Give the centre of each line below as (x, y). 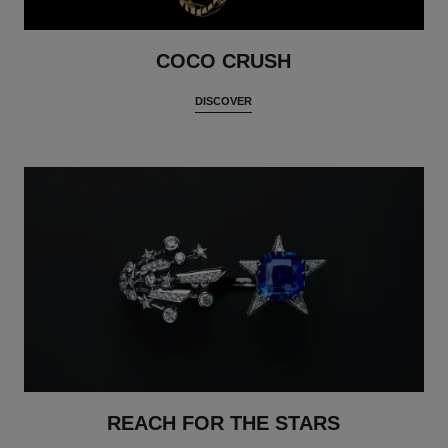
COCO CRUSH (224, 60)
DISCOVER (224, 100)
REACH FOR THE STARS (224, 423)
